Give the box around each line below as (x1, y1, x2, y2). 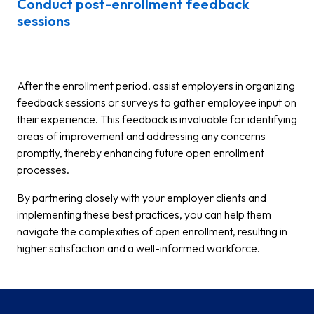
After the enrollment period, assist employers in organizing (17, 78, 295, 93)
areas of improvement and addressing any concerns (17, 129, 266, 143)
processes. (17, 163, 69, 177)
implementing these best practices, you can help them (17, 207, 271, 221)
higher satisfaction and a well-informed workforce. (17, 241, 260, 255)
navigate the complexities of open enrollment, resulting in (17, 224, 287, 238)
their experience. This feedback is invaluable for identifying (17, 112, 297, 126)
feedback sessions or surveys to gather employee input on (17, 95, 296, 109)
